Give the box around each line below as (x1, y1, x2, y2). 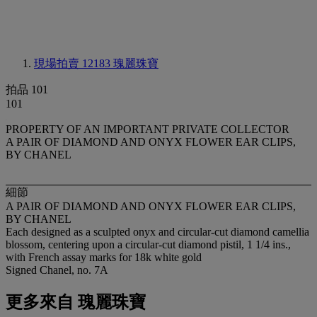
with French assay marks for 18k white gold (6, 251, 202, 264)
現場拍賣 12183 (34, 57, 113, 69)
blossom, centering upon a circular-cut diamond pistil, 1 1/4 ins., (6, 238, 291, 251)
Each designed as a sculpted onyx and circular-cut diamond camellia (6, 226, 309, 238)
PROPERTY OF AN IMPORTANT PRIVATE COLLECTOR (6, 123, 289, 135)
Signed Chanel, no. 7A (6, 264, 108, 277)
